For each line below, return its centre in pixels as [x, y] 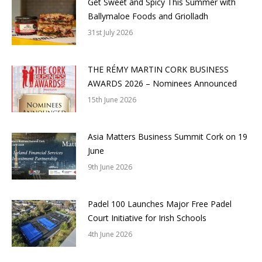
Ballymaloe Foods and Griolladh [149, 16]
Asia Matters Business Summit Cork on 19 [168, 137]
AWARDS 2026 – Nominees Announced [162, 84]
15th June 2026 [112, 100]
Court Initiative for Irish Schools [147, 218]
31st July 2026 [110, 33]
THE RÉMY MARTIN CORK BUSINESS [158, 70]
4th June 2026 [110, 235]
